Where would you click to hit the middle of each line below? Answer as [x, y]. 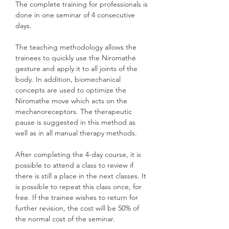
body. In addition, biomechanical [68, 79]
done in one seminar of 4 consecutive [75, 15]
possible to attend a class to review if [74, 165]
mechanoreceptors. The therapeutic [74, 111]
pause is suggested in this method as [75, 122]
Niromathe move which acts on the [71, 101]
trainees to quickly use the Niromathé [76, 58]
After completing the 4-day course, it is [78, 154]
